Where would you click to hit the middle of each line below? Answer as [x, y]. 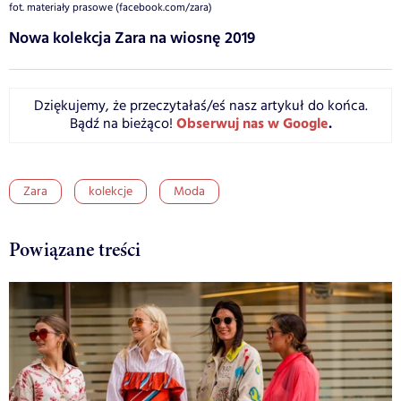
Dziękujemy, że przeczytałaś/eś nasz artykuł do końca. [200, 107]
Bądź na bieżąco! [123, 124]
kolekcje [111, 192]
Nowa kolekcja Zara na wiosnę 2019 [132, 39]
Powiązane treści [75, 250]
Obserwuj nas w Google [252, 124]
